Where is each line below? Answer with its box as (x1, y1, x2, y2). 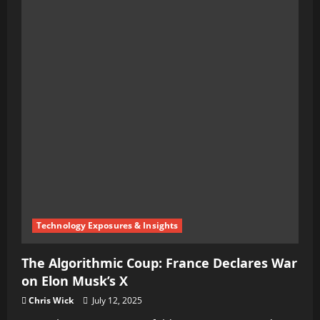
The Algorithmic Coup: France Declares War (21, 254, 297, 271)
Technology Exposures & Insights (36, 219, 179, 231)
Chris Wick (29, 294, 74, 306)
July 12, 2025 (90, 294, 142, 306)
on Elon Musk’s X (21, 272, 128, 289)
